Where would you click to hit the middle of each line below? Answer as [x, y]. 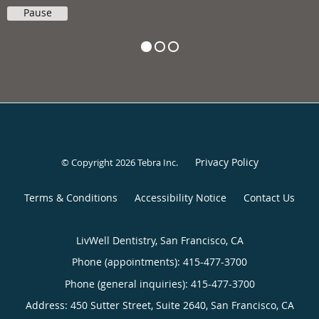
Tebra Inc [156, 162]
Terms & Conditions [71, 197]
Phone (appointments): [127, 261]
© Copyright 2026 [99, 162]
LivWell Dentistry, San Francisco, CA [159, 240]
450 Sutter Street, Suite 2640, [140, 305]
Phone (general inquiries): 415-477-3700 [159, 283]
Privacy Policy [226, 162]
